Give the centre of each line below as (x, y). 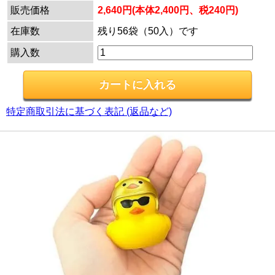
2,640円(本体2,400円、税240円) (168, 10)
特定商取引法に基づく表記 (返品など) (89, 112)
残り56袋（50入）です (148, 31)
